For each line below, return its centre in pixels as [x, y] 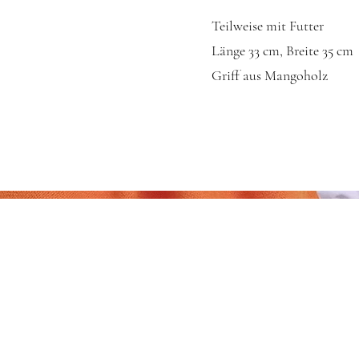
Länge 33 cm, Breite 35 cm [282, 50]
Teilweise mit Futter [268, 26]
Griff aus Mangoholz [270, 75]
